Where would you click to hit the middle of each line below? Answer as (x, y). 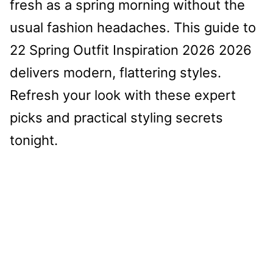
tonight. (34, 140)
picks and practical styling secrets (116, 118)
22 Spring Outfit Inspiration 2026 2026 (131, 50)
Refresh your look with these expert (123, 95)
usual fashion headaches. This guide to (133, 28)
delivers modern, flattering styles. (115, 73)
